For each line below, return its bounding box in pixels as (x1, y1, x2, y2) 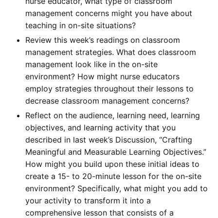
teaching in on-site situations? (25, 20, 136, 30)
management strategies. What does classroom (25, 47, 196, 57)
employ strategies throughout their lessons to (25, 83, 194, 93)
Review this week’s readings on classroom (25, 35, 180, 45)
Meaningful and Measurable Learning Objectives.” (25, 146, 206, 157)
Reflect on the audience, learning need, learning (25, 110, 200, 120)
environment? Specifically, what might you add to (25, 183, 208, 193)
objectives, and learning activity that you (25, 122, 176, 132)
